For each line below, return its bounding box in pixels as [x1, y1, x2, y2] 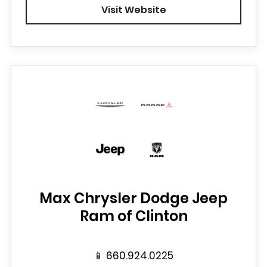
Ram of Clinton [79, 206, 188, 226]
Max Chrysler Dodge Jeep [39, 188, 228, 208]
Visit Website [101, 3, 166, 17]
